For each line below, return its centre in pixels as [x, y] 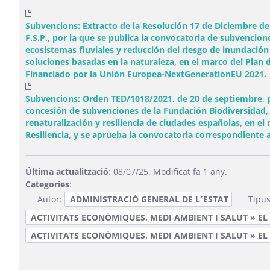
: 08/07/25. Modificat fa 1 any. [168, 171]
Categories [47, 184]
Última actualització [67, 171]
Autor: [51, 199]
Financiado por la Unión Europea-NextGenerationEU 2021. [146, 74]
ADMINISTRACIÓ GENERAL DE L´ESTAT [149, 199]
